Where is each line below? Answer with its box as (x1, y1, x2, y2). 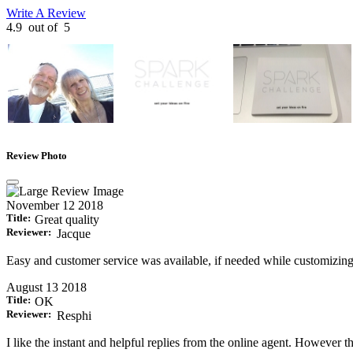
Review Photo (6, 150, 67, 162)
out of (25, 20, 61, 34)
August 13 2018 (6, 281, 87, 295)
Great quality (35, 213, 99, 227)
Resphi (57, 309, 91, 323)
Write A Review (6, 6, 86, 20)
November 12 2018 (6, 199, 103, 213)
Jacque (57, 227, 91, 241)
